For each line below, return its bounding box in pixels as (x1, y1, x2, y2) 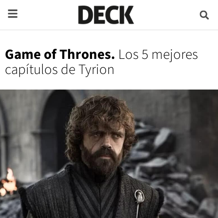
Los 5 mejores (115, 44, 198, 65)
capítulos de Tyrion (5, 59, 114, 80)
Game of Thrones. (5, 44, 115, 65)
